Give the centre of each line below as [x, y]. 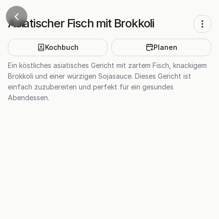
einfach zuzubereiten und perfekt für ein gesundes [91, 87]
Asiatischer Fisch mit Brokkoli [81, 23]
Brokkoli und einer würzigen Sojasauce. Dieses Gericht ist [99, 76]
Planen [165, 47]
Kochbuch [62, 47]
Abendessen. [29, 98]
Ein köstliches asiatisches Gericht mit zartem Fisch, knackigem [107, 65]
